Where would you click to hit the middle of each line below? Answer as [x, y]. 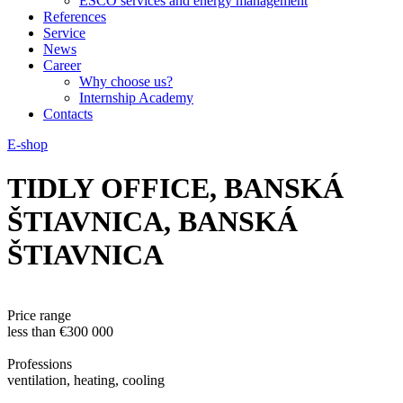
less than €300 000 [60, 331]
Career [62, 65]
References [75, 17]
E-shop [27, 144]
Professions [40, 363]
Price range [39, 315]
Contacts [68, 114]
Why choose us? [126, 81]
